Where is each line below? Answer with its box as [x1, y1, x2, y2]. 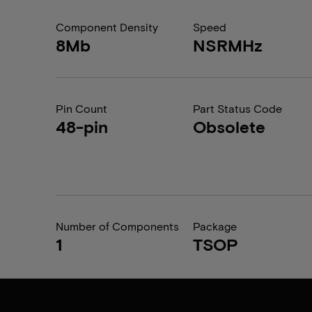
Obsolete [193, 116, 266, 136]
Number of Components [56, 219, 179, 233]
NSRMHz [193, 35, 263, 55]
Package [193, 219, 237, 233]
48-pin [56, 116, 108, 136]
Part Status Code [193, 102, 283, 115]
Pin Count [56, 102, 107, 115]
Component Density [56, 20, 158, 33]
